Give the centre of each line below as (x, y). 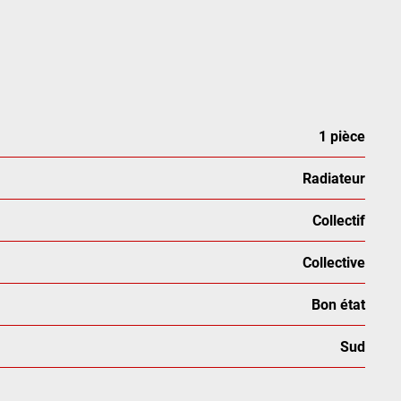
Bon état (338, 304)
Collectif (339, 220)
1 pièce (342, 136)
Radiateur (334, 178)
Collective (334, 262)
